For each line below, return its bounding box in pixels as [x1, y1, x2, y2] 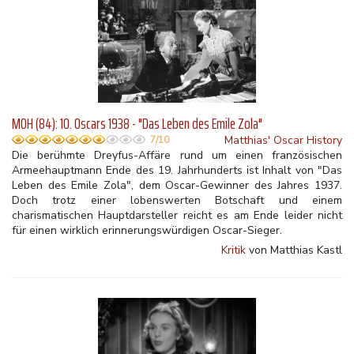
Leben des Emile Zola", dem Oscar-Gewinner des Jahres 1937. [12, 178, 342, 193]
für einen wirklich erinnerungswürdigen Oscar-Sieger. [12, 223, 282, 238]
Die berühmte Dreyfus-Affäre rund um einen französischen [12, 148, 342, 163]
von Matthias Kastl [246, 243, 342, 258]
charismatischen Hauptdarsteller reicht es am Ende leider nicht [12, 208, 342, 223]
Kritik [221, 243, 246, 258]
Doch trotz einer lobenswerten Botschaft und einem [12, 193, 342, 208]
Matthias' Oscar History [224, 133, 342, 148]
